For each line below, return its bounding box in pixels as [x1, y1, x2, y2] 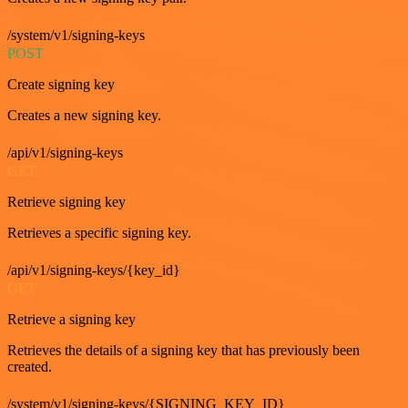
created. [7, 358, 52, 374]
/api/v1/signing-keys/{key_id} [7, 261, 180, 278]
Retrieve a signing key [7, 311, 136, 327]
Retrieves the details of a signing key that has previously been [7, 342, 360, 358]
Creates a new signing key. [7, 107, 161, 123]
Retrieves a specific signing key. [7, 224, 191, 240]
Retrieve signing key [7, 193, 126, 209]
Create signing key [7, 76, 115, 92]
